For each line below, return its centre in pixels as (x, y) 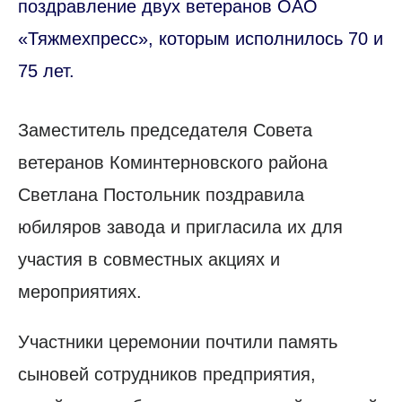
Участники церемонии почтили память (178, 342)
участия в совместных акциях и (149, 260)
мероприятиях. (80, 292)
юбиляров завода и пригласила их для (180, 227)
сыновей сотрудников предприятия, (167, 375)
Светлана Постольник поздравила (161, 195)
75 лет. (46, 71)
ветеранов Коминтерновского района (173, 163)
